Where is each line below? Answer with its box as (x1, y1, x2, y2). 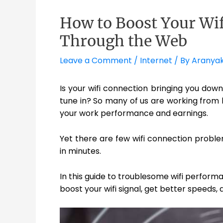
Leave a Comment (60, 55, 132, 67)
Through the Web (60, 31, 187, 51)
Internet (140, 55, 172, 67)
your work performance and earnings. (60, 108, 208, 119)
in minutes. (60, 145, 101, 157)
